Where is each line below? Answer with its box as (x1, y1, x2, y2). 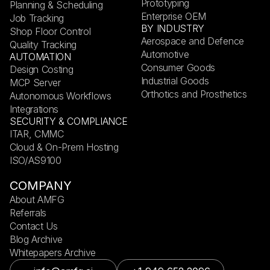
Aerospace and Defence (140, 35, 244, 47)
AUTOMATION (10, 51, 71, 63)
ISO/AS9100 (10, 154, 61, 166)
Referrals (10, 207, 47, 219)
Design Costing (10, 63, 74, 75)
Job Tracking (10, 12, 64, 24)
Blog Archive (10, 233, 63, 246)
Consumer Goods (140, 61, 216, 74)
